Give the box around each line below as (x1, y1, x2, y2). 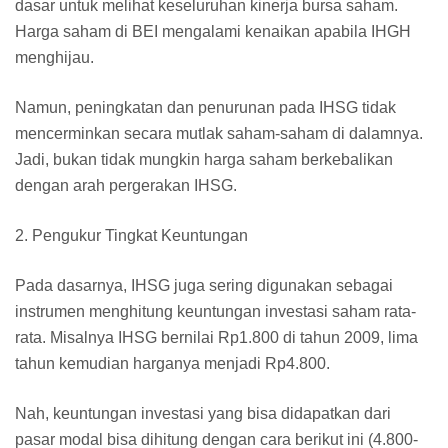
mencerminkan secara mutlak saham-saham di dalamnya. (15, 124, 423, 142)
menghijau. (15, 48, 94, 66)
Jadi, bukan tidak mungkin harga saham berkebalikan (15, 150, 393, 168)
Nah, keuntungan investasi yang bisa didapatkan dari (15, 404, 391, 422)
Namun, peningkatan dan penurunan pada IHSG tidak (15, 98, 396, 116)
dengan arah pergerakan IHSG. (15, 176, 237, 194)
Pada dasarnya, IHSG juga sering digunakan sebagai (15, 276, 393, 294)
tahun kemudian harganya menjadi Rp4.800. (15, 354, 330, 372)
